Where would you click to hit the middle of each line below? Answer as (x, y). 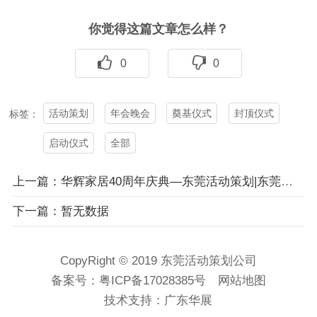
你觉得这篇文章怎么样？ (158, 29)
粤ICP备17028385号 (152, 281)
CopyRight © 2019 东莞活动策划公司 (158, 261)
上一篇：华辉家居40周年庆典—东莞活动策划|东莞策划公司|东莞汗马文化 (287, 182)
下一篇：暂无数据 (60, 212)
